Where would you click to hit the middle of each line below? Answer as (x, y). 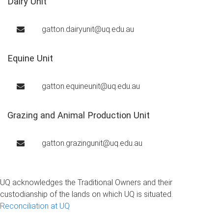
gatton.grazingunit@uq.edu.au (92, 143)
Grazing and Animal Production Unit (79, 115)
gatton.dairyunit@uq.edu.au (88, 29)
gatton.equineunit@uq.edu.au (91, 86)
